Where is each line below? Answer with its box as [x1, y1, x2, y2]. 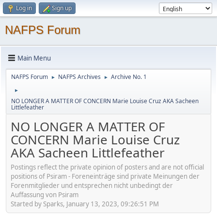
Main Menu [17, 53, 51, 62]
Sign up [52, 4, 72, 12]
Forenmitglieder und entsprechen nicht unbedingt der [11, 181, 173, 190]
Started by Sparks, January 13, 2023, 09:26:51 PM [11, 199, 159, 208]
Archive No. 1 [111, 73, 147, 81]
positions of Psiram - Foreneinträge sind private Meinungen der [11, 171, 200, 181]
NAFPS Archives [58, 73, 101, 81]
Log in [16, 4, 32, 12]
